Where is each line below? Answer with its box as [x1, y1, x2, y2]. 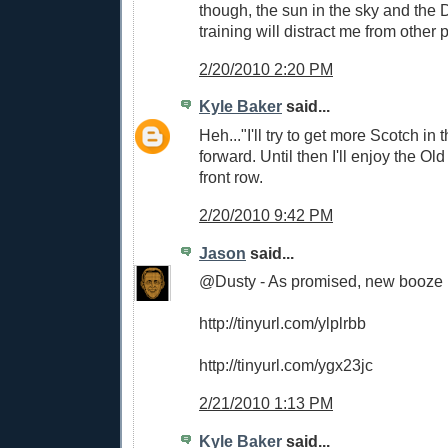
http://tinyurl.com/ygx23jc [199, 356, 373, 375]
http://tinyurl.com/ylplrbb [199, 314, 366, 333]
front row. [199, 168, 263, 187]
